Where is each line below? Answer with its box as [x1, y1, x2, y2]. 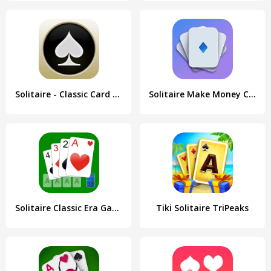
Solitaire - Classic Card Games [113, 88, 120, 100]
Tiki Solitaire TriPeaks [156, 202, 249, 214]
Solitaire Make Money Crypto [249, 88, 256, 100]
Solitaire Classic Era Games [112, 202, 119, 214]
